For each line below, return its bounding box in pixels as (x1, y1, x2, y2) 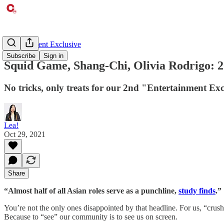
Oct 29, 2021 (4, 129, 45, 138)
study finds (178, 186, 215, 195)
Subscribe (6, 52, 35, 59)
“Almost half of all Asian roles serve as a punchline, (4, 186, 178, 195)
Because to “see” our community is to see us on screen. (4, 212, 177, 221)
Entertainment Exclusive (4, 40, 81, 48)
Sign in (43, 52, 63, 59)
